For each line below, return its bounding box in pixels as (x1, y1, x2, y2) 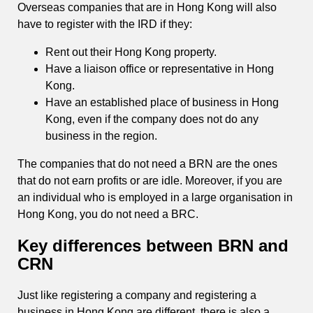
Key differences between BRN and (17, 235, 289, 255)
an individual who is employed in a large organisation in (17, 191, 293, 203)
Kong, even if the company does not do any (45, 112, 259, 125)
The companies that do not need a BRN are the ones (17, 157, 277, 170)
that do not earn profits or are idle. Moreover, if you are (17, 174, 282, 187)
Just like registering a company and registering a (17, 289, 256, 301)
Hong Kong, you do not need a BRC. (17, 208, 201, 220)
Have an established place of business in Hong (45, 96, 279, 108)
